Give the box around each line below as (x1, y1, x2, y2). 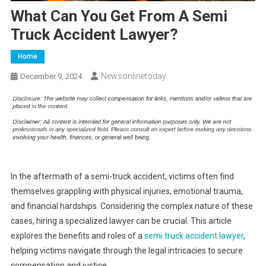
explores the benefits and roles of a (10, 231, 144, 241)
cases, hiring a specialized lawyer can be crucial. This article (10, 216, 232, 226)
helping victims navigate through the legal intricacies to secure (10, 246, 243, 256)
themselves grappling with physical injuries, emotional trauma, (10, 186, 243, 197)
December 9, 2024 (20, 71, 82, 81)
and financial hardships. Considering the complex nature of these (10, 201, 253, 211)
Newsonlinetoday (100, 71, 166, 81)
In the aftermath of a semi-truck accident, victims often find (10, 172, 234, 182)
